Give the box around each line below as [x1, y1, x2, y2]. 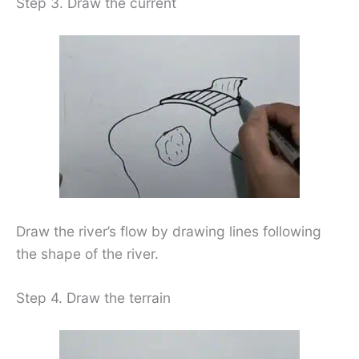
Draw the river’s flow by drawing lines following [16, 222, 321, 240]
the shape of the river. [16, 244, 159, 262]
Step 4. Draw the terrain [16, 289, 171, 307]
